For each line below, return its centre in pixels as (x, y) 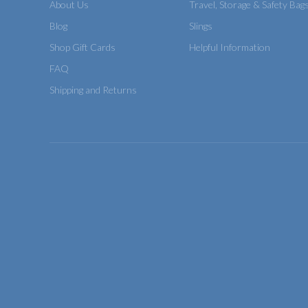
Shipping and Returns (93, 89)
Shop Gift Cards (82, 47)
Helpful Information (230, 47)
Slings (201, 25)
